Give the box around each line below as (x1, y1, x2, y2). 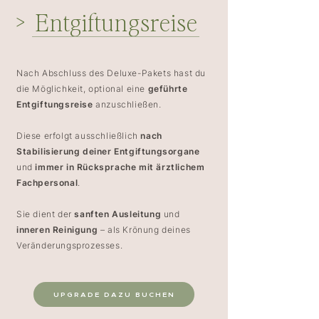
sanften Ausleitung (74, 209, 162, 219)
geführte (147, 83, 188, 94)
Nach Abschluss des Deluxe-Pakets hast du (16, 68, 206, 78)
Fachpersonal (16, 177, 78, 188)
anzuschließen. (93, 99, 162, 110)
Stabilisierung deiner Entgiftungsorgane (16, 146, 200, 157)
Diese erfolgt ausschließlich (16, 130, 141, 141)
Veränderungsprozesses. (16, 240, 123, 251)
